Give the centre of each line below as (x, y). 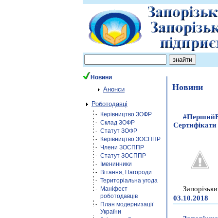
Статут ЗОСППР (123, 156)
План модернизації (127, 204)
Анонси (114, 89)
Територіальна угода (129, 181)
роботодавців (119, 196)
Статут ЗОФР (119, 131)
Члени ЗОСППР (122, 147)
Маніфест (114, 189)
